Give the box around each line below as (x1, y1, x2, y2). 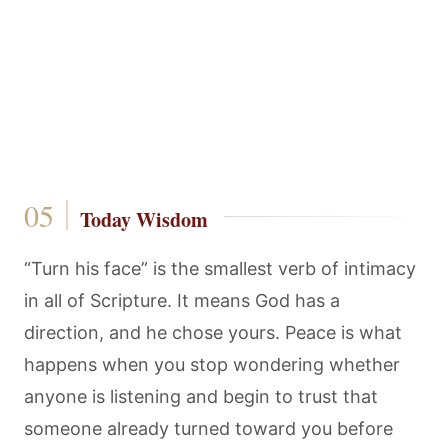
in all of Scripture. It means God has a (24, 290, 340, 311)
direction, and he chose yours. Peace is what (24, 322, 402, 343)
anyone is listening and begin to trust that (24, 386, 378, 407)
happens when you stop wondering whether (24, 354, 400, 375)
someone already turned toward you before (24, 418, 393, 439)
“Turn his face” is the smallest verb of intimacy (24, 258, 416, 279)
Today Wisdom (79, 205, 208, 234)
